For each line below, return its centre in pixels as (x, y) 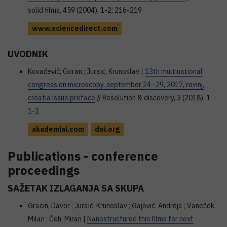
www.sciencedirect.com (75, 28)
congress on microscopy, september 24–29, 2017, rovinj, (116, 85)
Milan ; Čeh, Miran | (58, 219)
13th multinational (174, 71)
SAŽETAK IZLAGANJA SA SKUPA (76, 188)
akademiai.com (58, 129)
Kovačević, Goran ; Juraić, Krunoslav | (86, 71)
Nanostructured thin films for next (140, 219)
